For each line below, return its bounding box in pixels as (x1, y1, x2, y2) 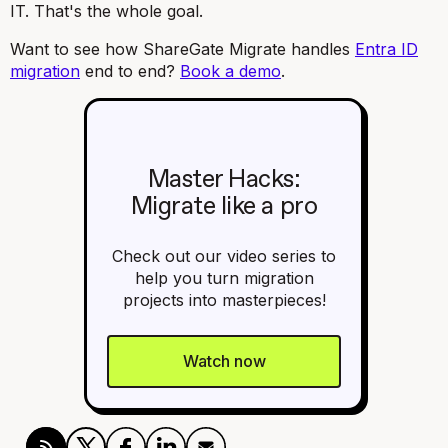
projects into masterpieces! (122, 290, 326, 310)
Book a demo (180, 61, 281, 81)
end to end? (80, 61, 180, 81)
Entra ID (355, 39, 418, 59)
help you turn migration (134, 268, 314, 288)
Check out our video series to (112, 246, 336, 266)
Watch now (182, 351, 266, 371)
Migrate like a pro (130, 195, 318, 219)
